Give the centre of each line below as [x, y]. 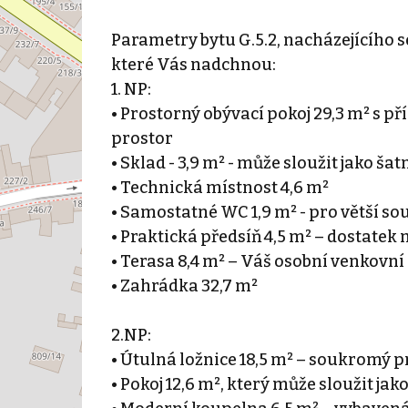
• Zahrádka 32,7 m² [184, 286]
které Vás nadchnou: [193, 64]
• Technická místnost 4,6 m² [219, 187]
